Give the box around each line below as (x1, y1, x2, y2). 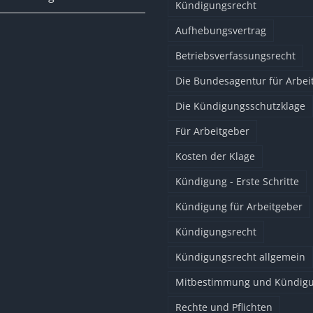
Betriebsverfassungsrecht (175, 49, 296, 62)
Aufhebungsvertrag (175, 24, 266, 37)
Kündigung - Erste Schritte (175, 175, 299, 188)
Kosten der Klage (175, 150, 255, 163)
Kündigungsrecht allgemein (175, 250, 305, 263)
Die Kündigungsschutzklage (175, 99, 305, 112)
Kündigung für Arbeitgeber (175, 200, 303, 213)
